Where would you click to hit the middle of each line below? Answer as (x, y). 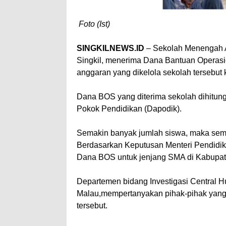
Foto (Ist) (94, 24)
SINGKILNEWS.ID (110, 48)
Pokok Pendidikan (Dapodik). (129, 108)
